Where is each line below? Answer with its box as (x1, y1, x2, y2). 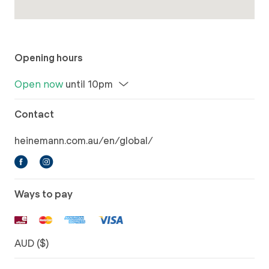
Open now (14, 78, 63, 90)
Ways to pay (14, 188, 73, 200)
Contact (14, 108, 54, 120)
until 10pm (63, 78, 113, 90)
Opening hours (14, 52, 83, 64)
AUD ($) (14, 237, 49, 249)
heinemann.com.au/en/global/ (14, 134, 153, 147)
